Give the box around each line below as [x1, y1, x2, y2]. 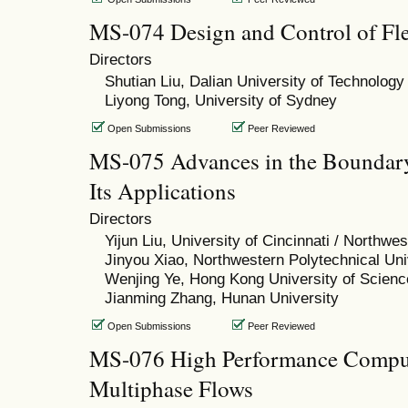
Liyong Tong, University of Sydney [104, 91, 337, 110]
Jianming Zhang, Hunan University [104, 289, 339, 308]
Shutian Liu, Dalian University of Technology [104, 72, 404, 91]
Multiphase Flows [89, 373, 253, 404]
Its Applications [89, 176, 236, 207]
